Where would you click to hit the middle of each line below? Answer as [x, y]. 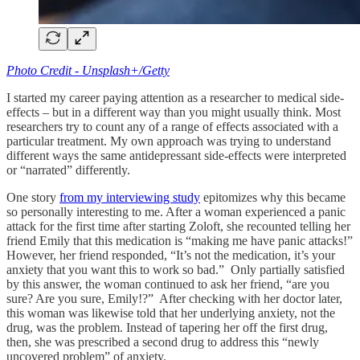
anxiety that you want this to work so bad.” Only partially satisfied [176, 269]
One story [33, 197]
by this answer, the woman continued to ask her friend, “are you [168, 284]
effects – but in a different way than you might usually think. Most [174, 112]
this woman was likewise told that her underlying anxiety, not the [171, 313]
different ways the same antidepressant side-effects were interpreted [176, 155]
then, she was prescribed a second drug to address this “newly [163, 342]
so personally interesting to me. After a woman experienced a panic [176, 211]
